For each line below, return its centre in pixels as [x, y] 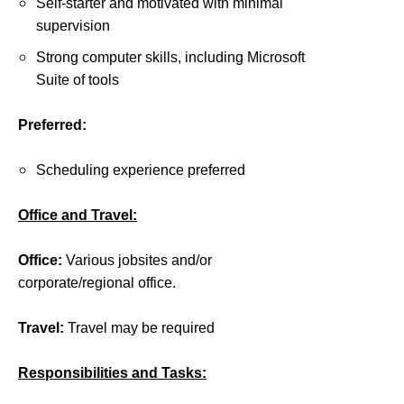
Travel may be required [139, 328]
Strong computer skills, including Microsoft [170, 57]
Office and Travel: [78, 215]
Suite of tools [78, 80]
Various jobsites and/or [139, 260]
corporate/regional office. [97, 283]
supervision [73, 26]
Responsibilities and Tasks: [112, 373]
